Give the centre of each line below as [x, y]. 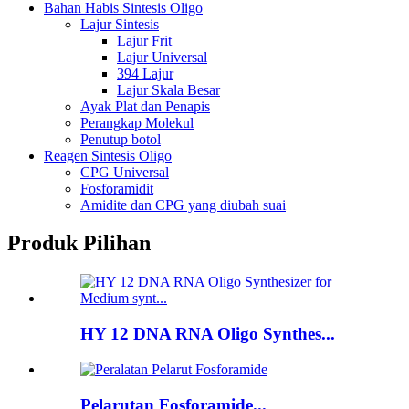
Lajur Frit [144, 40]
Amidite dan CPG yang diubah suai [183, 204]
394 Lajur [145, 73]
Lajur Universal [162, 57]
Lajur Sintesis [120, 24]
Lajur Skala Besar [168, 89]
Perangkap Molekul [137, 122]
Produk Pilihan [79, 243]
